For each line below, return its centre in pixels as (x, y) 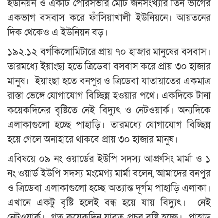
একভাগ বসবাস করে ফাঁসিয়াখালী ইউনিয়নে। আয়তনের (109, 18)
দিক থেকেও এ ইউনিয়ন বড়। (58, 33)
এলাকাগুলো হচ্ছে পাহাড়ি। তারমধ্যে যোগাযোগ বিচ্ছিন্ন (109, 125)
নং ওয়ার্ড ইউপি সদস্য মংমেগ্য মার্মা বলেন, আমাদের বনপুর (109, 174)
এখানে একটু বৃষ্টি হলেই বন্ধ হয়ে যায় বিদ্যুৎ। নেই (109, 203)
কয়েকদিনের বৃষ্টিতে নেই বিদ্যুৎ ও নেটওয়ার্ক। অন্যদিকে (109, 110)
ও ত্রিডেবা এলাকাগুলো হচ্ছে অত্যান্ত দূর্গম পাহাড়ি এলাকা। (109, 188)
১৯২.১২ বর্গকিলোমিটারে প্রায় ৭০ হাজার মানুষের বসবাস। (109, 52)
